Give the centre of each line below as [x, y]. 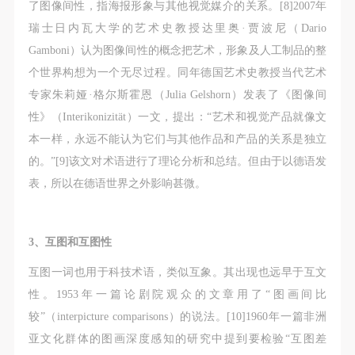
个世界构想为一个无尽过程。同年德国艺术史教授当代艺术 [177, 73]
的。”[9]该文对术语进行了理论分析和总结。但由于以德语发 [177, 161]
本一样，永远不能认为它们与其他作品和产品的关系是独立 [177, 139]
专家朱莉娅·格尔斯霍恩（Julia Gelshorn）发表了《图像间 [177, 95]
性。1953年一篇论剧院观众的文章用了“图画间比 [177, 294]
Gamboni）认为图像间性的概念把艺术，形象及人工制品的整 [177, 50]
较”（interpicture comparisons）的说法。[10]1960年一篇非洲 [177, 317]
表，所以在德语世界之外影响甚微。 [117, 183]
